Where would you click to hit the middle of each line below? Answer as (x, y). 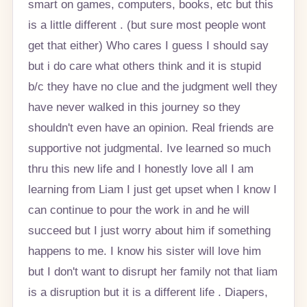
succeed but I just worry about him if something (149, 230)
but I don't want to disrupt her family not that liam (152, 271)
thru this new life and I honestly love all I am (140, 168)
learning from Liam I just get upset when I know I (152, 189)
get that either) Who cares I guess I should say (148, 45)
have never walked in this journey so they (134, 107)
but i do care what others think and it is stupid (144, 65)
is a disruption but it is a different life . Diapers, (148, 292)
